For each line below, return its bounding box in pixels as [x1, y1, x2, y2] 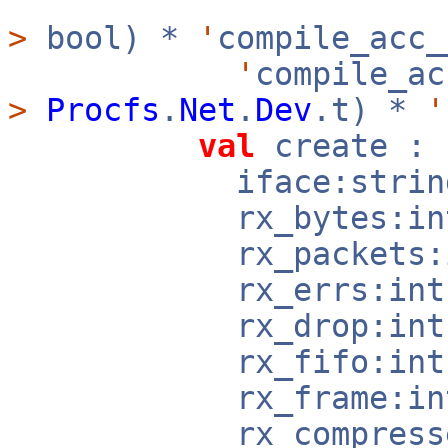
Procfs [46, 92, 160, 128]
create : [255, 128, 426, 164]
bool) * [27, 20, 198, 56]
